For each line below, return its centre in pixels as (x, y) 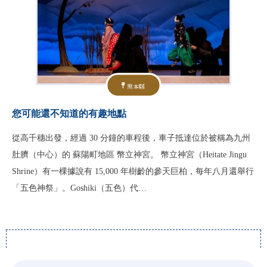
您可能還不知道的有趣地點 (69, 114)
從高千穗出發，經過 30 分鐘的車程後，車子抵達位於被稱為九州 (131, 138)
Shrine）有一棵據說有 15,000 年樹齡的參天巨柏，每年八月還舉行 (133, 171)
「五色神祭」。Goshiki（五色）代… (79, 188)
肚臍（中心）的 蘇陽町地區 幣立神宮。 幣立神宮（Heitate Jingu (129, 155)
